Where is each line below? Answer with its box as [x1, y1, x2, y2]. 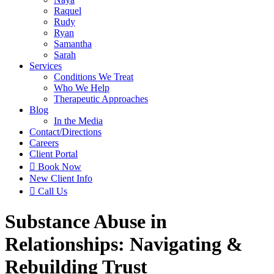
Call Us [35, 186, 67, 196]
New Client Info [29, 173, 92, 183]
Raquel [54, 6, 81, 16]
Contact [29, 127, 59, 137]
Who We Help [54, 83, 109, 93]
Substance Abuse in [5, 210, 167, 233]
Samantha [54, 39, 92, 49]
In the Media [54, 116, 103, 126]
